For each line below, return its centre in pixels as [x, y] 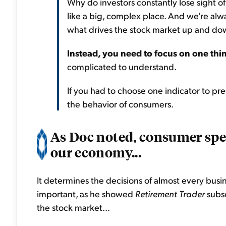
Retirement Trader [171, 193]
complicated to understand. [122, 66]
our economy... [96, 152]
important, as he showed [86, 193]
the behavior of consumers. [120, 104]
